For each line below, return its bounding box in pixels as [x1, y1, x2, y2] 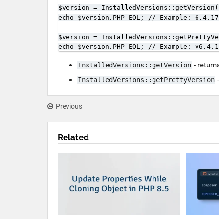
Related [58, 132, 89, 142]
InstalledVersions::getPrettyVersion [78, 76, 215, 84]
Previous [56, 102, 82, 110]
